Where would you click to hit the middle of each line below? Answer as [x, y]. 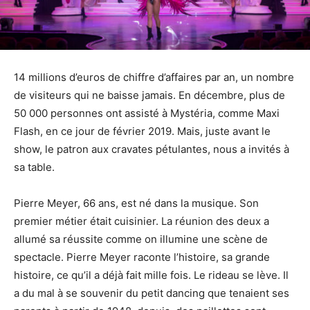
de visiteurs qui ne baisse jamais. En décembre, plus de [149, 95]
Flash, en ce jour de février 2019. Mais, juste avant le [142, 131]
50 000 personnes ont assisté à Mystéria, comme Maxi [147, 113]
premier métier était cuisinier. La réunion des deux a [142, 221]
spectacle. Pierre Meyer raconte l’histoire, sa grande [142, 257]
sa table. [36, 167]
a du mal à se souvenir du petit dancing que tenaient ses [152, 293]
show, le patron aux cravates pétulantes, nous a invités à [152, 149]
